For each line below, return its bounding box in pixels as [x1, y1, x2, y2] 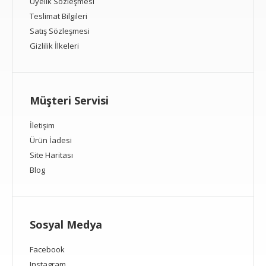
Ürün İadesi [30, 135, 72, 145]
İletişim [30, 120, 55, 131]
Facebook [30, 244, 65, 255]
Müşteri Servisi [30, 93, 109, 107]
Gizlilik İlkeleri [30, 40, 79, 51]
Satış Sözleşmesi [30, 26, 90, 36]
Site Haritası [30, 150, 73, 160]
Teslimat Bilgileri [30, 11, 87, 21]
